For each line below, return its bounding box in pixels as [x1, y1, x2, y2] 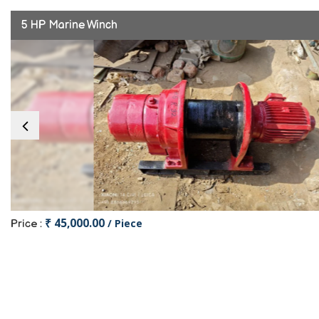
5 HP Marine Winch [21, 19, 117, 32]
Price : [11, 217, 45, 231]
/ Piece [108, 216, 142, 230]
